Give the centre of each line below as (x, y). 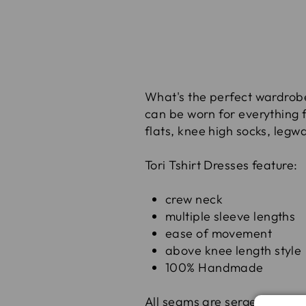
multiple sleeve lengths (231, 217)
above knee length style (234, 251)
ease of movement (219, 234)
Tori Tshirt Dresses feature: (221, 165)
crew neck (194, 199)
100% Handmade (214, 268)
